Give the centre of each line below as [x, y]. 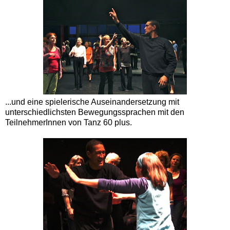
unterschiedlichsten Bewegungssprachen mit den [95, 112]
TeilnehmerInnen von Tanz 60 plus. [69, 123]
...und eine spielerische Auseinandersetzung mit [92, 102]
